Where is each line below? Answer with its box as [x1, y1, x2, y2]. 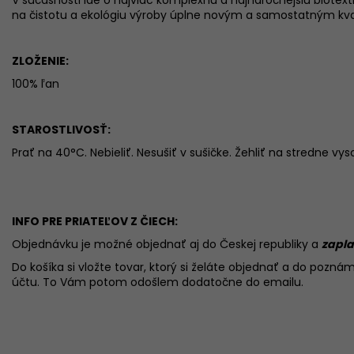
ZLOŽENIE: [12, 52, 69, 69]
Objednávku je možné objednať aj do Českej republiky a [12, 235, 318, 252]
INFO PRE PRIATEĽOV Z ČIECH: [12, 213, 178, 229]
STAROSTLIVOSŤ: [12, 121, 111, 137]
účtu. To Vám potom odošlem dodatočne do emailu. [12, 273, 303, 290]
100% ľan [12, 75, 59, 92]
